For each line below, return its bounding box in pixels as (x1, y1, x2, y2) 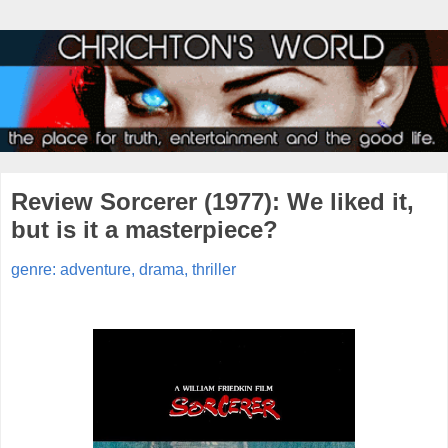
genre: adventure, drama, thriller (11, 260, 236, 278)
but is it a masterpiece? (11, 216, 278, 244)
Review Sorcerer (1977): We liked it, (11, 188, 414, 216)
